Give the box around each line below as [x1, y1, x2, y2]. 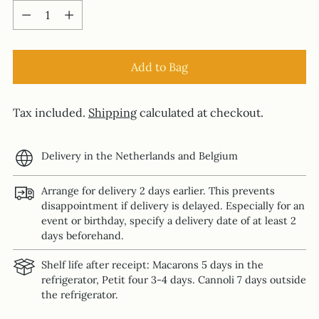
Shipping [88, 105, 137, 120]
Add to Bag [131, 59, 188, 74]
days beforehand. [41, 229, 124, 243]
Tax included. [13, 105, 88, 120]
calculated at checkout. [137, 105, 263, 120]
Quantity [13, 1, 61, 16]
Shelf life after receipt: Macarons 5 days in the [41, 258, 263, 271]
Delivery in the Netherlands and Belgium [41, 150, 238, 163]
